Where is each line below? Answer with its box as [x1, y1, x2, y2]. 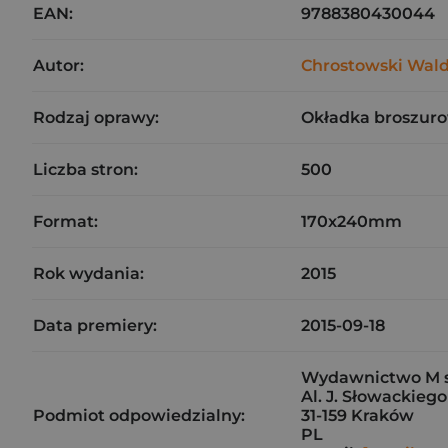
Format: [33, 212, 98, 231]
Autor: [33, 56, 84, 75]
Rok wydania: [33, 264, 144, 283]
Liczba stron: [33, 160, 138, 179]
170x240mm [301, 212, 402, 231]
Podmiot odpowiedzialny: [33, 406, 245, 425]
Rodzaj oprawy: [33, 108, 159, 127]
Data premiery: [33, 316, 157, 335]
